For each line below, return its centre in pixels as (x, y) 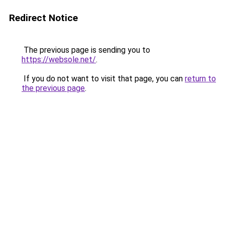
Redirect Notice (43, 18)
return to (200, 79)
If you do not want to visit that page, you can (103, 79)
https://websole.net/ (59, 60)
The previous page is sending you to (86, 50)
